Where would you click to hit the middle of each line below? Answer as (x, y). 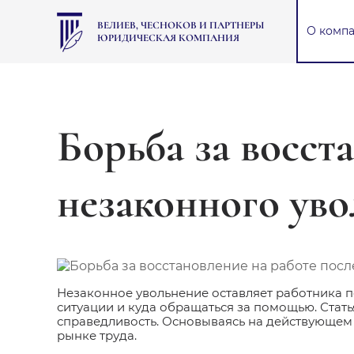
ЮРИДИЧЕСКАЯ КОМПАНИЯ (168, 38)
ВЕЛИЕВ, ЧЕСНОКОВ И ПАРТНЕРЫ (181, 25)
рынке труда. (97, 335)
